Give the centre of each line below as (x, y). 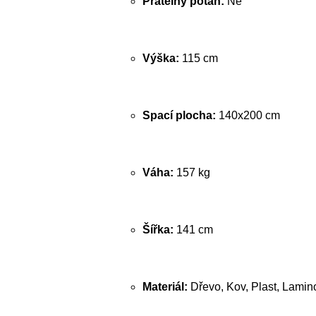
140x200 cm (248, 115)
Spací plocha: (179, 115)
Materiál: (165, 287)
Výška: (161, 58)
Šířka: (158, 230)
